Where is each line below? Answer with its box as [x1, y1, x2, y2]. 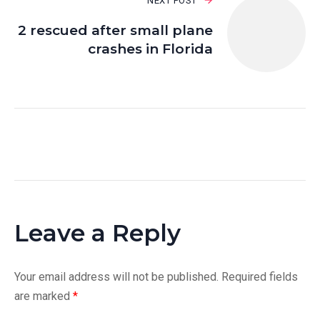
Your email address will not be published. [14, 269, 219, 284]
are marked [14, 289, 73, 303]
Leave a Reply [14, 218, 181, 247]
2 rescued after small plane [18, 21, 213, 39]
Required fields [221, 269, 298, 284]
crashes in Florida [88, 40, 213, 57]
